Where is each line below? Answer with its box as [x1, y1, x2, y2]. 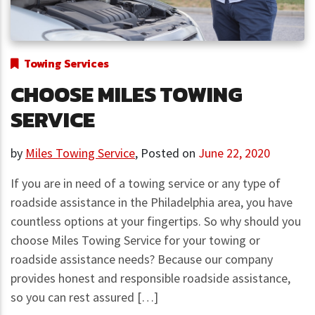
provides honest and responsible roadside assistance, [11, 269, 290, 286]
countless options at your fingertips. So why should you [11, 212, 301, 229]
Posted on [141, 144, 198, 161]
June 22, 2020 [198, 144, 270, 161]
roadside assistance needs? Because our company [11, 250, 273, 267]
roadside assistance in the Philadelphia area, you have [11, 193, 292, 210]
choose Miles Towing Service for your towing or [11, 231, 260, 248]
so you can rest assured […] [11, 288, 158, 305]
